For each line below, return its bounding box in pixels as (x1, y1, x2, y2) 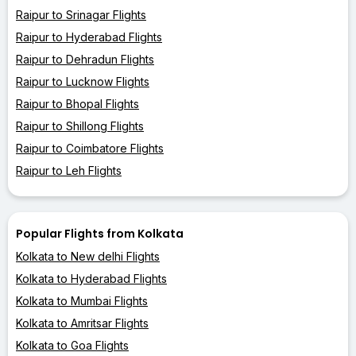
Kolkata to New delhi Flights (16, 249, 160, 263)
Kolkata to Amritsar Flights (16, 315, 149, 330)
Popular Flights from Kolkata (16, 225, 184, 242)
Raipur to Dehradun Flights (16, 52, 154, 66)
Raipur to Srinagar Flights (16, 7, 146, 21)
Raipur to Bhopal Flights (16, 96, 139, 110)
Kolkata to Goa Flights (16, 338, 129, 352)
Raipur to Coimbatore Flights (16, 141, 164, 155)
